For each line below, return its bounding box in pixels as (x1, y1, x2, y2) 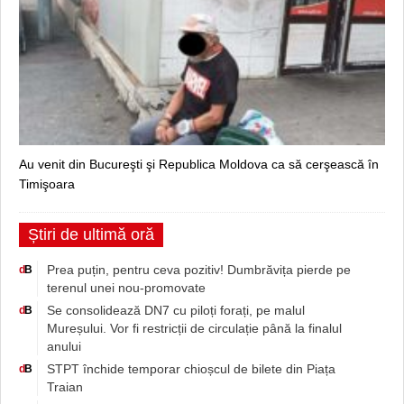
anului (47, 338, 81, 353)
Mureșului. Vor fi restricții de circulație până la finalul (47, 320, 342, 335)
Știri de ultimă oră (28, 225, 154, 243)
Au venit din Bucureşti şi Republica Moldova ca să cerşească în (19, 156, 379, 171)
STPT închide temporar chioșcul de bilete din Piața (47, 361, 335, 376)
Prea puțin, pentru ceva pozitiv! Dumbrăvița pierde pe (47, 262, 351, 277)
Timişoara (19, 176, 75, 191)
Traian (47, 379, 83, 394)
